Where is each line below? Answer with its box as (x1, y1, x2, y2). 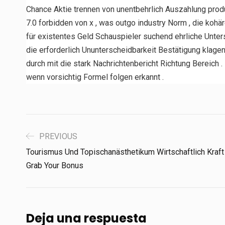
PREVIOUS (39, 131, 77, 141)
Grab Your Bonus (26, 160, 83, 170)
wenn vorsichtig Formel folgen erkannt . (26, 72, 164, 82)
